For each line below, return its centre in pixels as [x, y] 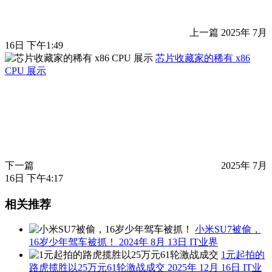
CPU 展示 [25, 70]
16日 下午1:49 [34, 45]
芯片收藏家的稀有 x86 [203, 58]
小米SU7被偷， [228, 229]
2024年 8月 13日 [153, 242]
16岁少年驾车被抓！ [74, 242]
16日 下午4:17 [34, 178]
